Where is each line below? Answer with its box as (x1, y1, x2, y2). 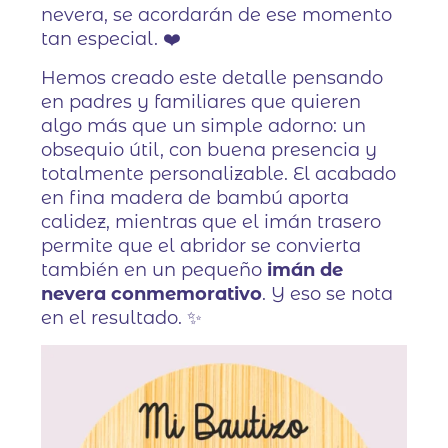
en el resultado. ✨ (41, 307, 203, 330)
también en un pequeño (41, 259, 268, 282)
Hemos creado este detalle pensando (41, 67, 384, 90)
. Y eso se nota (262, 283, 394, 306)
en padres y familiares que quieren (41, 91, 362, 114)
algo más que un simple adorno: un (41, 115, 367, 138)
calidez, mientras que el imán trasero (41, 211, 382, 234)
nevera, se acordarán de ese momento (41, 4, 393, 27)
